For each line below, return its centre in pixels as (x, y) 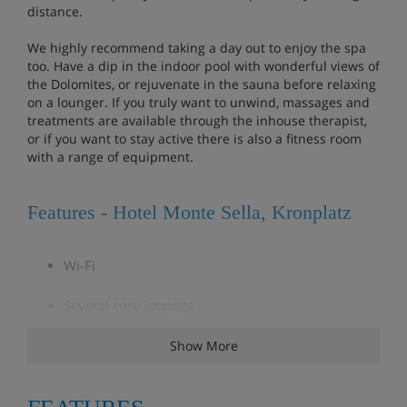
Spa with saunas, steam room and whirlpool (201, 385)
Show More (203, 345)
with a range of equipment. (110, 156)
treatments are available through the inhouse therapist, (197, 120)
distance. (55, 11)
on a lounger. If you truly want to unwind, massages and (199, 102)
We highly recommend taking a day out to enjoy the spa (197, 47)
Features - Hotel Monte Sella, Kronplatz (189, 212)
